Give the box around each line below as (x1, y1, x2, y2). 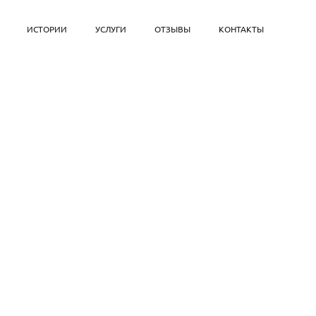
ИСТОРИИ (27, 23, 68, 35)
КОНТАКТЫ (219, 23, 265, 35)
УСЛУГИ (95, 23, 127, 35)
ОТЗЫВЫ (154, 23, 191, 35)
